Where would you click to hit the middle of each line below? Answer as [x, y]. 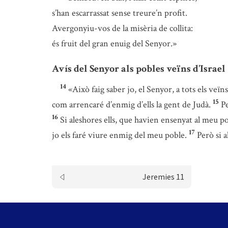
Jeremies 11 [163, 177]
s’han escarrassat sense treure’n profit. [120, 13]
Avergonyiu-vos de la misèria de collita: [122, 28]
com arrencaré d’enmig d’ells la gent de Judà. [131, 105]
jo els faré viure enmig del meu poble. [119, 135]
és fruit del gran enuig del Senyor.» [114, 44]
